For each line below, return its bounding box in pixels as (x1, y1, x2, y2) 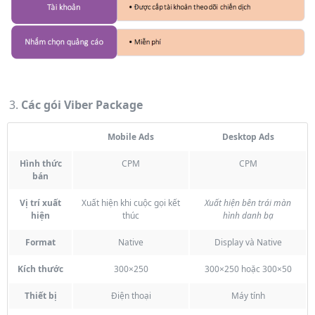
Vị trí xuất (20, 196, 61, 209)
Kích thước (18, 262, 63, 275)
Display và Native (214, 236, 282, 248)
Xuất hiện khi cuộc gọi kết (82, 196, 180, 209)
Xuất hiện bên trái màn (205, 196, 291, 209)
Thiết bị (24, 289, 57, 302)
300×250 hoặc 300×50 (204, 262, 292, 275)
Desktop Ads (221, 130, 274, 143)
